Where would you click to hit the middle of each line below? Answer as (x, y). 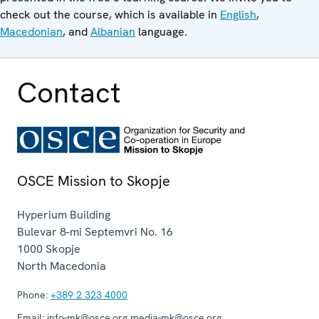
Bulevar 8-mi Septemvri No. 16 (95, 231)
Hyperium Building (64, 214)
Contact (69, 92)
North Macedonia (62, 266)
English (238, 14)
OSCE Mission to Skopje (94, 181)
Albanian (113, 31)
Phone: (32, 294)
